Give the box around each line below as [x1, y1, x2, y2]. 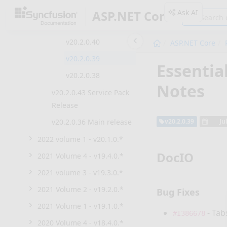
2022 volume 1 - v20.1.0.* [37, 134, 123, 144]
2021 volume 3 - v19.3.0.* [37, 168, 123, 177]
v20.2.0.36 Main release [52, 117, 132, 127]
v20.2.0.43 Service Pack [52, 88, 129, 97]
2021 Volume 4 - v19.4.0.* [37, 151, 124, 161]
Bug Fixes [157, 186, 200, 199]
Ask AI [177, 7, 198, 17]
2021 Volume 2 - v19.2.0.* [37, 184, 124, 194]
